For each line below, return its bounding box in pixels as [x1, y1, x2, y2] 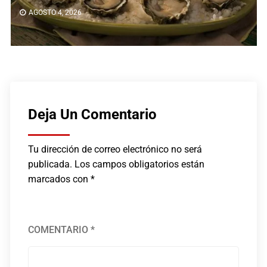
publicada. [28, 158, 73, 170]
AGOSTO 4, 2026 [28, 8, 82, 17]
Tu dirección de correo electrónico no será [28, 143, 203, 155]
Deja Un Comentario [28, 105, 157, 123]
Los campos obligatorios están [74, 158, 205, 170]
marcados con [28, 173, 91, 185]
